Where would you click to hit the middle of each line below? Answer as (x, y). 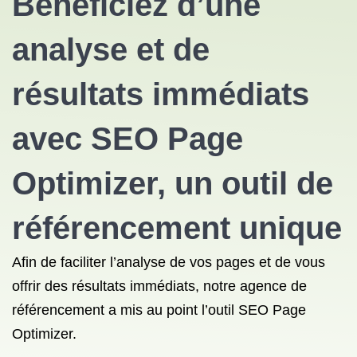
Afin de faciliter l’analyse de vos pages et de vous (169, 262)
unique (286, 228)
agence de (273, 286)
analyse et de (111, 49)
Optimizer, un (117, 183)
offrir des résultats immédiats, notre (124, 286)
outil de (277, 183)
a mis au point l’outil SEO (188, 310)
